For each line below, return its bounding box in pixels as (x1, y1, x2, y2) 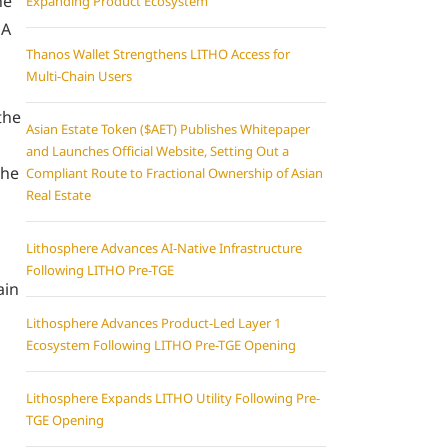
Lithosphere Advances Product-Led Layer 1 (26, 314, 281, 332)
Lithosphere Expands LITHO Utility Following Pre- (26, 389, 320, 407)
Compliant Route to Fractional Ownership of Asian (26, 164, 323, 182)
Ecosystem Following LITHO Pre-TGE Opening (26, 336, 296, 354)
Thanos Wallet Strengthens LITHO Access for (26, 45, 290, 63)
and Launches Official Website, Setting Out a (26, 142, 289, 160)
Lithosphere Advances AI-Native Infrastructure (26, 239, 302, 257)
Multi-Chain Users (26, 67, 132, 85)
